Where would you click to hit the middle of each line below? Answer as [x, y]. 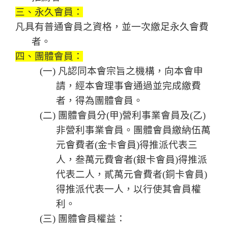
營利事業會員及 [156, 116]
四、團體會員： [49, 56]
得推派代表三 [168, 145]
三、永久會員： [49, 12]
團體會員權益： [92, 219]
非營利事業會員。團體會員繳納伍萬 [133, 130]
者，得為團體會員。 [99, 101]
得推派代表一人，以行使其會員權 [129, 189]
